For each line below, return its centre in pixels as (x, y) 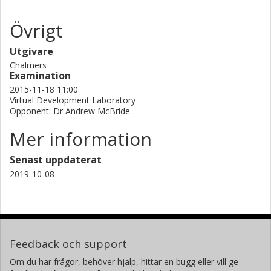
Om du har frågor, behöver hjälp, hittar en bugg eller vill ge (124, 261)
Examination (40, 75)
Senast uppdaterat (56, 159)
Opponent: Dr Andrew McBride (70, 111)
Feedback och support (68, 243)
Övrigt (36, 30)
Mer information (81, 139)
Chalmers (28, 65)
